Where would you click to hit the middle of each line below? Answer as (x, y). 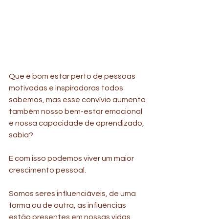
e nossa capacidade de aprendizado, (77, 123)
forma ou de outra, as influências (68, 205)
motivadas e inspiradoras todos (67, 88)
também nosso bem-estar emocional (76, 111)
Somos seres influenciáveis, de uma (73, 194)
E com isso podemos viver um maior (72, 158)
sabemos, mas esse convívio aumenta (78, 100)
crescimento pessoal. (48, 170)
